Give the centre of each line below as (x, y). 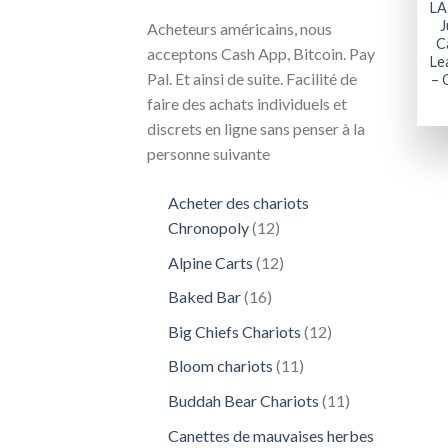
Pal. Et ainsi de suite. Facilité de (252, 78)
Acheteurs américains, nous (239, 28)
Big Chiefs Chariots (234, 331)
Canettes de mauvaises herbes (270, 435)
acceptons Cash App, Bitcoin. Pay (261, 53)
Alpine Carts (210, 262)
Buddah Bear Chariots (243, 400)
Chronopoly (208, 227)
